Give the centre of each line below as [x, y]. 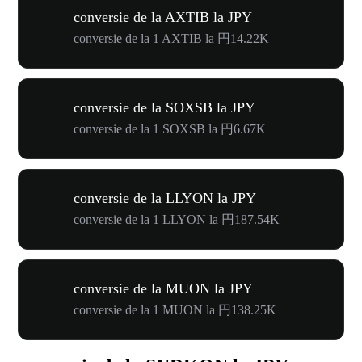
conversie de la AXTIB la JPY [163, 17]
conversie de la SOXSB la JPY [164, 107]
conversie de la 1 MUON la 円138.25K [175, 309]
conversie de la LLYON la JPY [165, 198]
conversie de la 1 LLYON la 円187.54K [177, 219]
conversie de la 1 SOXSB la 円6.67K [170, 128]
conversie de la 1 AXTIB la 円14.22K [171, 38]
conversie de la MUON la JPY [163, 288]
